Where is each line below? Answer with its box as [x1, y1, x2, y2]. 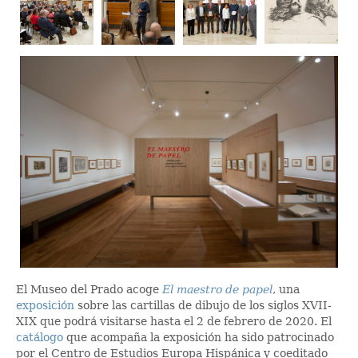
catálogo [16, 331, 63, 344]
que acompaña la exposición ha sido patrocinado [63, 331, 334, 344]
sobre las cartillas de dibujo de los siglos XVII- [74, 299, 332, 312]
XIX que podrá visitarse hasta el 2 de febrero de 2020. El [16, 315, 332, 328]
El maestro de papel [162, 283, 272, 296]
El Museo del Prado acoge [16, 283, 162, 296]
